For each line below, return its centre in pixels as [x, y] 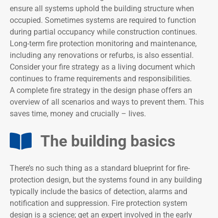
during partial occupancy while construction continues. [103, 32]
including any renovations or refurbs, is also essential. [102, 55]
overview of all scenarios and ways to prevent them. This [107, 102]
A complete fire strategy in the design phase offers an [101, 91]
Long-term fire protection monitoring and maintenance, [103, 44]
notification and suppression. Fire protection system [99, 203]
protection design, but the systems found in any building [106, 180]
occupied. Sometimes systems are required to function [103, 20]
